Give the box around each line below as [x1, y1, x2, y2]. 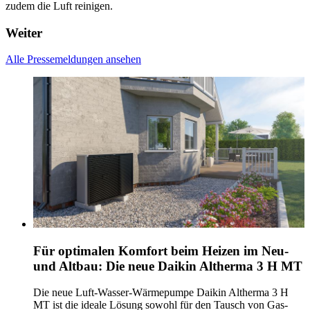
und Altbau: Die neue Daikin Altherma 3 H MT [33, 258, 302, 273]
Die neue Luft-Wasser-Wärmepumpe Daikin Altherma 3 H [33, 286, 289, 299]
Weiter [6, 25, 42, 40]
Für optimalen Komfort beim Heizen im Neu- [33, 243, 289, 258]
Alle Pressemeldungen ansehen [6, 53, 141, 66]
